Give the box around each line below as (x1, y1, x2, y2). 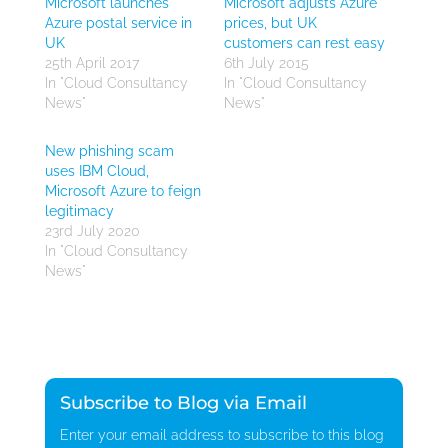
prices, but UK (223, 15, 317, 31)
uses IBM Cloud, (44, 163, 149, 179)
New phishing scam (44, 143, 174, 159)
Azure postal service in (44, 15, 192, 31)
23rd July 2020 (44, 223, 140, 239)
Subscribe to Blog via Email (59, 392, 307, 414)
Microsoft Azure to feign (44, 183, 201, 199)
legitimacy (44, 203, 114, 219)
